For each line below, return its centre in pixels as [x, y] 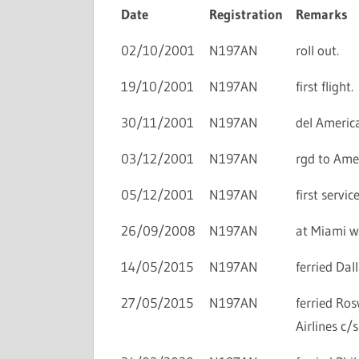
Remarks [321, 14]
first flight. [324, 87]
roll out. [317, 50]
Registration [246, 14]
